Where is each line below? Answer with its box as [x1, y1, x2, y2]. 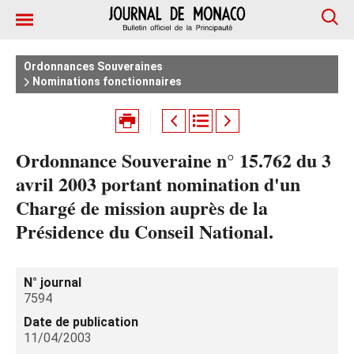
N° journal [24, 275, 81, 290]
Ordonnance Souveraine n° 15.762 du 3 [16, 146, 331, 174]
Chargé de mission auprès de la [16, 194, 268, 221]
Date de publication [24, 314, 138, 330]
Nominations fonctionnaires [30, 75, 182, 88]
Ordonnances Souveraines [24, 60, 163, 73]
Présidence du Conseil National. [16, 217, 273, 245]
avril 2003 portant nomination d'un [16, 170, 300, 198]
